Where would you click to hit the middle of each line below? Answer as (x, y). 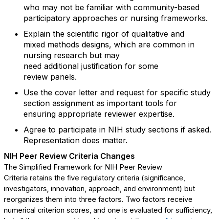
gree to (43, 130)
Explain (37, 34)
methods (63, 44)
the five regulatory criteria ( (98, 178)
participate (77, 130)
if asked (195, 130)
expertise (156, 114)
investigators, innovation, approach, (63, 189)
